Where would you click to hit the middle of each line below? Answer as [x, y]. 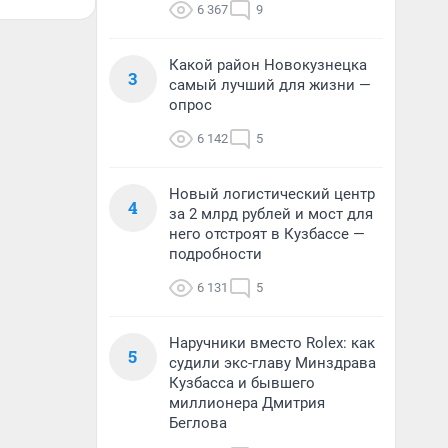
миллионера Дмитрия [247, 403]
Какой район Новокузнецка [268, 65]
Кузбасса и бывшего [242, 383]
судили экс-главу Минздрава [272, 363]
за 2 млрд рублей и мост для [271, 214]
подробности [215, 254]
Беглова [198, 423]
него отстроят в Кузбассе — [267, 234]
